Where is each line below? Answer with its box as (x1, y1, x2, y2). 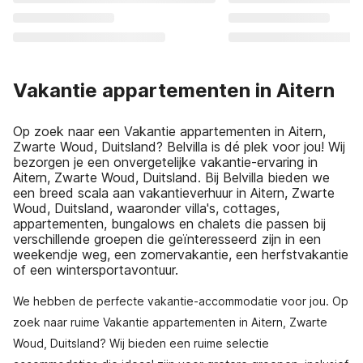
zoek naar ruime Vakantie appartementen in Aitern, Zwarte (13, 315, 327, 329)
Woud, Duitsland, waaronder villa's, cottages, (13, 200, 280, 216)
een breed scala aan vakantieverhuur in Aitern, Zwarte (13, 185, 335, 201)
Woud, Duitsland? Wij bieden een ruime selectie (13, 336, 269, 350)
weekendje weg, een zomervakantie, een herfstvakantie (13, 246, 348, 263)
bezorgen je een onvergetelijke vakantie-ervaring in (13, 154, 318, 170)
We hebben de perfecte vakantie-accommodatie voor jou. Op (13, 294, 348, 308)
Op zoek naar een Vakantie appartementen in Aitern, (13, 123, 326, 139)
